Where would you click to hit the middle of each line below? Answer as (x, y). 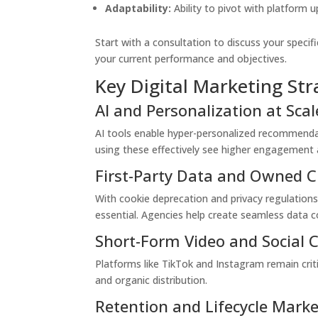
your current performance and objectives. (191, 59)
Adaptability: (138, 8)
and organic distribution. (152, 280)
